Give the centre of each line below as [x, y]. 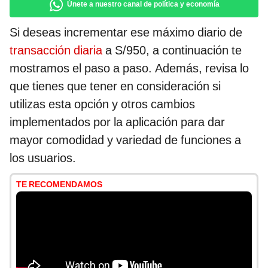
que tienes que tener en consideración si [115, 86]
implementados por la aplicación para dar [117, 122]
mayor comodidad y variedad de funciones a [125, 140]
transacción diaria [56, 51]
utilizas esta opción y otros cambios [102, 104]
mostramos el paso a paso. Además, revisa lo [129, 68]
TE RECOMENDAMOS [59, 185]
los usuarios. [43, 158]
